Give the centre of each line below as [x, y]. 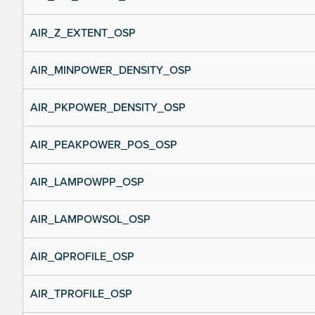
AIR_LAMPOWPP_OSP [87, 182]
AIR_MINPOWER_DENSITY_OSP [111, 71]
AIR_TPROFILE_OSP [81, 294]
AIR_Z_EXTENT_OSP [83, 33]
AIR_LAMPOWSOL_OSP [90, 220]
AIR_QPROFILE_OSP [82, 257]
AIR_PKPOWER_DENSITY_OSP [108, 108]
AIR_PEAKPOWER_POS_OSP [104, 145]
